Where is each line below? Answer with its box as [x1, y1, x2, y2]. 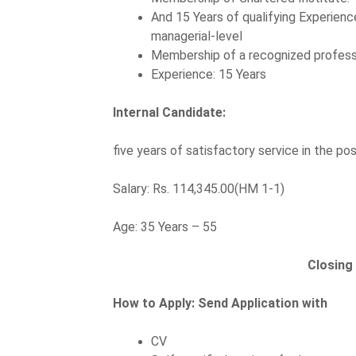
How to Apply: [113, 295, 198, 311]
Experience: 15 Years [151, 66, 266, 82]
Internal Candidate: [113, 104, 226, 120]
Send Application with [198, 295, 327, 311]
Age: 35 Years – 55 [113, 219, 220, 234]
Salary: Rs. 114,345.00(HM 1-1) [113, 180, 284, 196]
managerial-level [151, 28, 242, 44]
